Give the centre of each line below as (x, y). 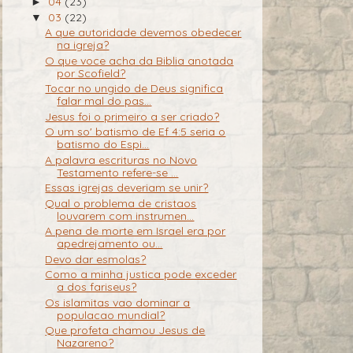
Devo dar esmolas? (96, 259)
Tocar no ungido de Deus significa (134, 89)
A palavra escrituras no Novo (121, 160)
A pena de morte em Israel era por (136, 231)
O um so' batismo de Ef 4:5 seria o (136, 132)
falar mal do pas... (104, 101)
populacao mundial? (111, 315)
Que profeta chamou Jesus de (125, 331)
